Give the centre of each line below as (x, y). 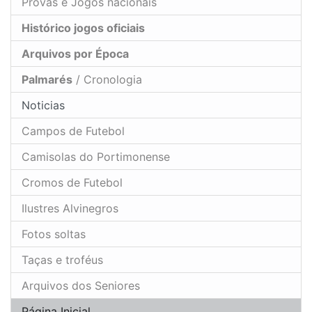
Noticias (41, 106)
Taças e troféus (62, 260)
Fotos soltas (54, 234)
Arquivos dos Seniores (81, 286)
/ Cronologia (107, 80)
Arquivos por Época (75, 54)
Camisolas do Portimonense (96, 157)
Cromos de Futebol (72, 183)
